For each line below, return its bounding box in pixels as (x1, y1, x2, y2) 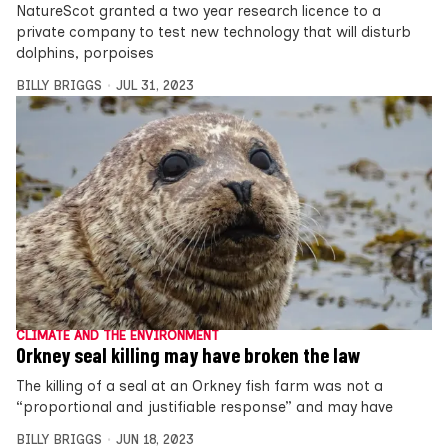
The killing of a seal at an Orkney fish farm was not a (16, 377, 383, 396)
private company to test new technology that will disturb (16, 22, 411, 41)
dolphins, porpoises (16, 43, 154, 62)
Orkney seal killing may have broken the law (16, 343, 361, 368)
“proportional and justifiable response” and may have (16, 398, 393, 417)
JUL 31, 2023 (115, 77, 194, 93)
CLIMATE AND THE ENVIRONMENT (16, 328, 219, 344)
